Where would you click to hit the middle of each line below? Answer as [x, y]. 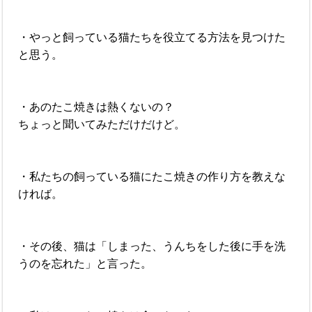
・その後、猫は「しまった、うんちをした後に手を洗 [152, 247]
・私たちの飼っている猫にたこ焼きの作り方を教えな [152, 177]
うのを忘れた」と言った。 [85, 264]
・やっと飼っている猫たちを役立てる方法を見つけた [152, 38]
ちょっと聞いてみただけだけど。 [102, 125]
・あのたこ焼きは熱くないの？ [96, 107]
